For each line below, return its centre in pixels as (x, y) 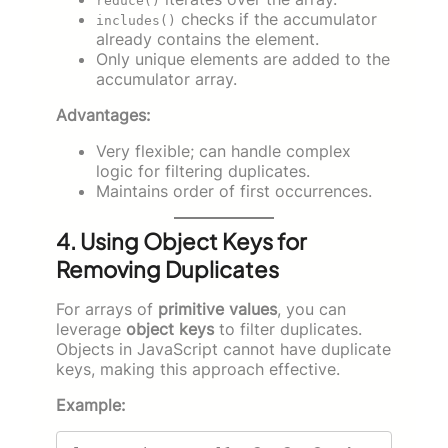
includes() (136, 20)
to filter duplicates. (288, 328)
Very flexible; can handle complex (223, 150)
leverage (91, 328)
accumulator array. (166, 78)
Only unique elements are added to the (243, 58)
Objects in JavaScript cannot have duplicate (223, 348)
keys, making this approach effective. (198, 368)
